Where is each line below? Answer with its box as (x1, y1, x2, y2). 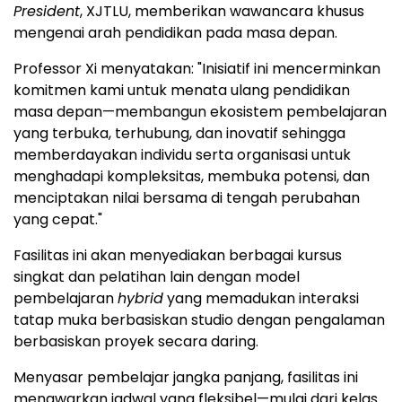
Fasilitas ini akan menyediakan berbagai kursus (13, 244, 342, 266)
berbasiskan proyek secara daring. (13, 330, 258, 352)
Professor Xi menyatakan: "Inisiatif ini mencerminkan (13, 57, 380, 79)
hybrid (118, 287, 163, 309)
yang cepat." (13, 208, 102, 230)
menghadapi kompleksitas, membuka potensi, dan (13, 165, 370, 187)
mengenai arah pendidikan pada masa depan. (13, 22, 337, 43)
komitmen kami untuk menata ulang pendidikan (13, 79, 350, 100)
